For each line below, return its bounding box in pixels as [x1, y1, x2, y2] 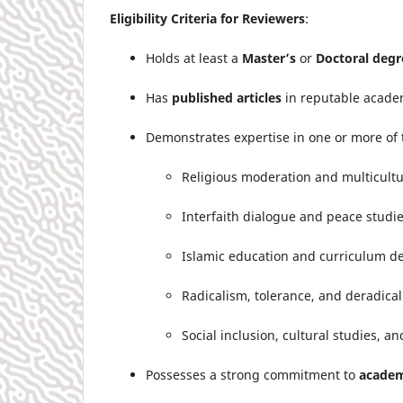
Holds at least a [146, 49, 242, 67]
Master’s [242, 49, 296, 67]
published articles [172, 88, 282, 106]
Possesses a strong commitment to [146, 365, 359, 383]
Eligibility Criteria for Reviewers [110, 9, 305, 27]
